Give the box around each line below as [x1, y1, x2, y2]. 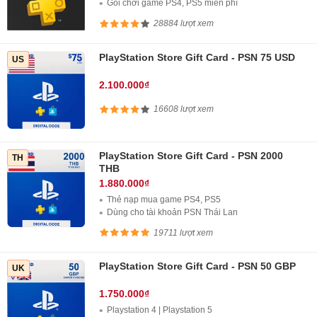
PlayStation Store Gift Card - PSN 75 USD [99, 52, 295, 63]
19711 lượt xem [154, 228, 213, 238]
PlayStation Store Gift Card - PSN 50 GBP [99, 260, 296, 272]
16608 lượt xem [154, 104, 214, 115]
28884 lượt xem [154, 18, 214, 29]
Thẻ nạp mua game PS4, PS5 [107, 195, 221, 204]
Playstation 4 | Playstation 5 [107, 305, 212, 316]
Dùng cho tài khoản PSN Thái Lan [107, 207, 238, 217]
